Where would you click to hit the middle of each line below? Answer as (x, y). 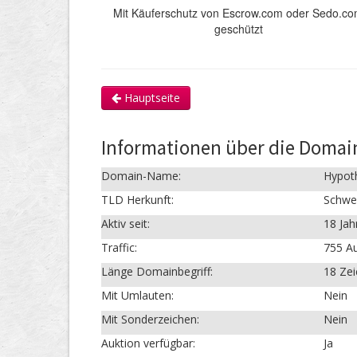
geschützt (238, 29)
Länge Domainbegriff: (157, 271)
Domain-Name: (141, 176)
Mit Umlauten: (137, 295)
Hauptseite (151, 98)
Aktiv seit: (126, 224)
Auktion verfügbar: (148, 343)
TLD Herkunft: (137, 200)
